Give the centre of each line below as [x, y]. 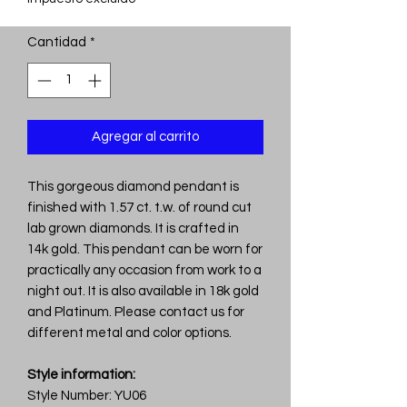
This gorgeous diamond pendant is [133, 186]
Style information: [81, 374]
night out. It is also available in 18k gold [143, 291]
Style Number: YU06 [87, 395]
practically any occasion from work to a [144, 270]
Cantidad [57, 43]
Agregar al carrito [145, 136]
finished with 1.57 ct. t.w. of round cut [139, 207]
